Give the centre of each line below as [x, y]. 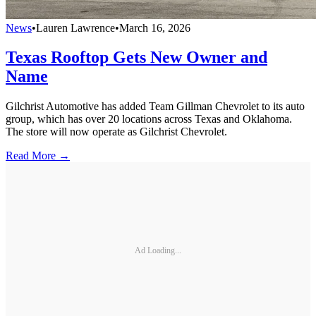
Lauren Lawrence [75, 28]
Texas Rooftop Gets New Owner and [136, 57]
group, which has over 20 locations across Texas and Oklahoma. [149, 119]
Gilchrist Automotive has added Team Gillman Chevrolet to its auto [155, 107]
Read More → [38, 156]
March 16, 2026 [155, 28]
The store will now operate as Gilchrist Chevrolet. [116, 132]
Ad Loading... [158, 250]
